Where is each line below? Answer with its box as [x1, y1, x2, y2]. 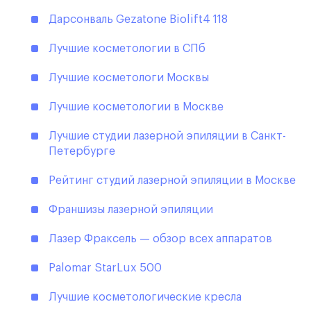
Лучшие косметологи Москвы [49, 72, 209, 84]
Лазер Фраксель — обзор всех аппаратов [49, 233, 272, 245]
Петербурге [49, 146, 115, 158]
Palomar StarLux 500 [49, 262, 162, 274]
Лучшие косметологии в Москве [49, 101, 224, 113]
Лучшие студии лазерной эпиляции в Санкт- [49, 131, 286, 142]
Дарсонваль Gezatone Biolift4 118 [49, 14, 228, 26]
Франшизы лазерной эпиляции [49, 204, 213, 216]
